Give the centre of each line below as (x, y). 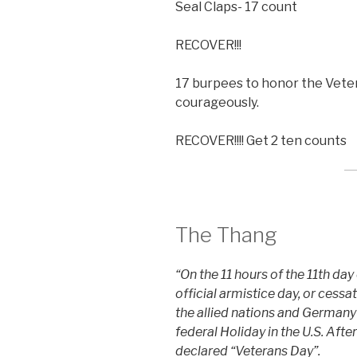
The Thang (226, 235)
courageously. (217, 103)
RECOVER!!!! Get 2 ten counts (261, 141)
